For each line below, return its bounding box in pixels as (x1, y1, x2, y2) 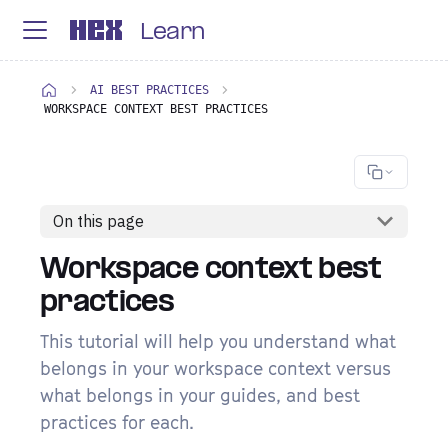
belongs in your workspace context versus (40, 357, 391, 379)
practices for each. (40, 411, 194, 433)
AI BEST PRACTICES (89, 83, 209, 97)
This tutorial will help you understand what (40, 330, 396, 352)
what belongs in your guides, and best (40, 384, 360, 406)
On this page (52, 211, 144, 232)
